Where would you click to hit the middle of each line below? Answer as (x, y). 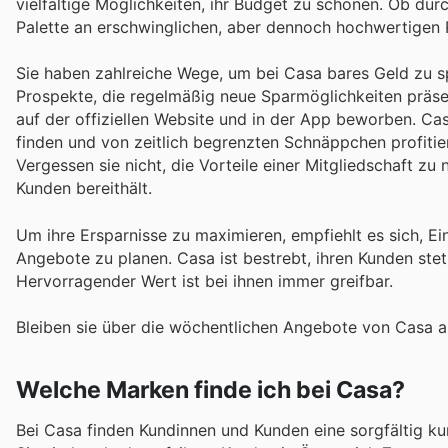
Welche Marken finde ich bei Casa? (210, 389)
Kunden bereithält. (84, 188)
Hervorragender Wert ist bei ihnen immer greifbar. (204, 280)
